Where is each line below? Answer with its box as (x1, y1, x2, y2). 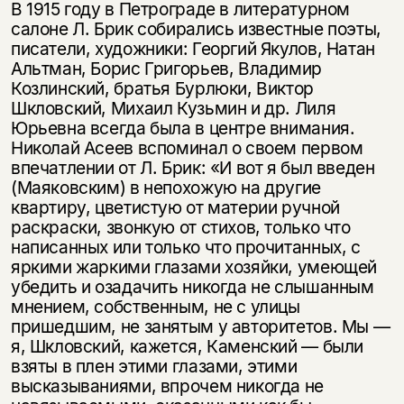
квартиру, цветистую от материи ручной (10, 196, 340, 218)
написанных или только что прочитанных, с (10, 235, 361, 258)
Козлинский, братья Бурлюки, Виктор (10, 77, 314, 99)
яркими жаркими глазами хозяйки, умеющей (10, 255, 378, 278)
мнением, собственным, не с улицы (10, 295, 300, 317)
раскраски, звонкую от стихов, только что (10, 216, 351, 238)
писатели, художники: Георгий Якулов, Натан (10, 37, 375, 60)
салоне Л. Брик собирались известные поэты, (10, 17, 381, 40)
